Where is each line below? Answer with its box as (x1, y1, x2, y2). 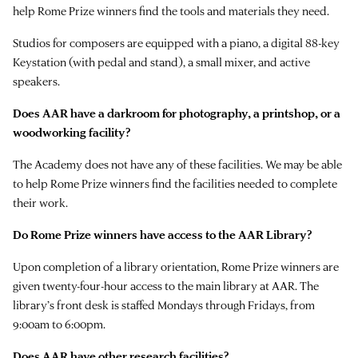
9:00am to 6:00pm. (13, 316, 105, 332)
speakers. (13, 73, 60, 89)
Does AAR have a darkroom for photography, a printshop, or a (13, 105, 340, 121)
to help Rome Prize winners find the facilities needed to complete (13, 175, 337, 191)
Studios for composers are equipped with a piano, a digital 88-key (13, 34, 340, 50)
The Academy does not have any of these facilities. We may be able (13, 156, 342, 172)
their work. (13, 194, 68, 210)
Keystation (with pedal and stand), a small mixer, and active (13, 54, 310, 70)
